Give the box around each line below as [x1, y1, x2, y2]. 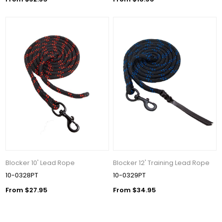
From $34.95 [113, 185, 157, 195]
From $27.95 [5, 185, 48, 195]
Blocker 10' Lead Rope [5, 158, 75, 168]
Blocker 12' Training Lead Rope [113, 158, 210, 168]
